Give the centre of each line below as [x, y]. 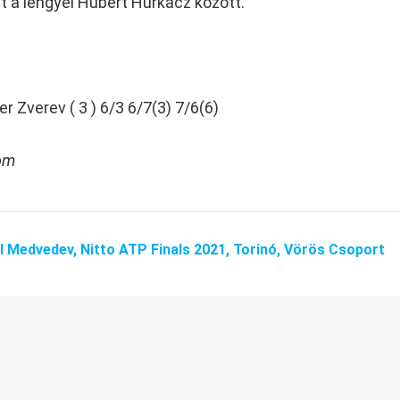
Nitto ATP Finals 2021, [157, 249]
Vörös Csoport [334, 249]
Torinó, [258, 249]
